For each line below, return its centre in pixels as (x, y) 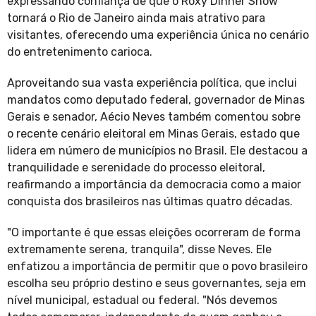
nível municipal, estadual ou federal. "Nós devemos (142, 300)
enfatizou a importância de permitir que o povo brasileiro (157, 267)
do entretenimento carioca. (80, 52)
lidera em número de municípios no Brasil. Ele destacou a (157, 151)
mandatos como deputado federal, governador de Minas (156, 100)
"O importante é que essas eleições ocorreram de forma (154, 233)
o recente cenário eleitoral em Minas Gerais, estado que (153, 134)
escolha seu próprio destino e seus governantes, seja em (157, 284)
